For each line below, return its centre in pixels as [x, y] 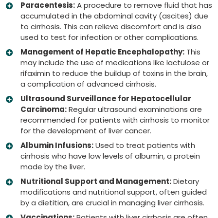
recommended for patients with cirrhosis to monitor [115, 120]
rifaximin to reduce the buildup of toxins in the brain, [114, 73]
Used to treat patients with [144, 145]
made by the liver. [53, 166]
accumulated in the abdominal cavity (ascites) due [114, 16]
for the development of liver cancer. [86, 130]
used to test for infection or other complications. [109, 37]
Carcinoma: [44, 109]
